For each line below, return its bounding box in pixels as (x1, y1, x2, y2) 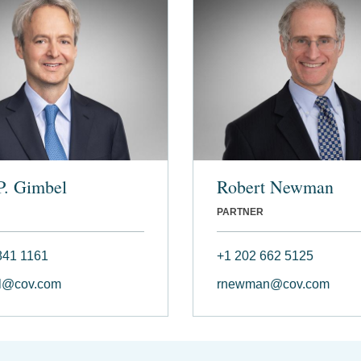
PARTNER (217, 205, 263, 218)
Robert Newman (217, 174, 334, 198)
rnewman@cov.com (217, 276, 330, 291)
